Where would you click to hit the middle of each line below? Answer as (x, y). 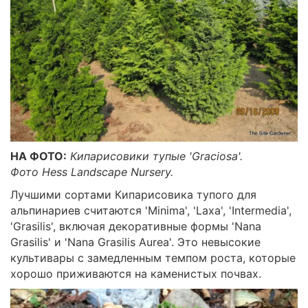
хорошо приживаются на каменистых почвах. (136, 274)
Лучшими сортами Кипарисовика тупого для (133, 195)
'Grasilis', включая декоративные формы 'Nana (136, 227)
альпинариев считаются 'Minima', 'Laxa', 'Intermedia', (151, 211)
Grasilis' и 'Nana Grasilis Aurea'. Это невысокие (135, 242)
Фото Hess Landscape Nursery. (92, 172)
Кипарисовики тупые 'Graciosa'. (156, 156)
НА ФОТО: (38, 156)
